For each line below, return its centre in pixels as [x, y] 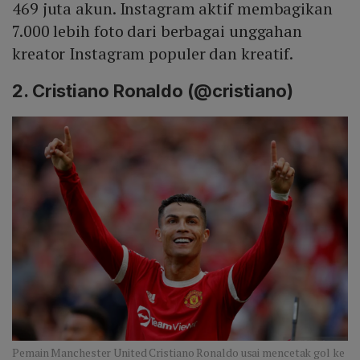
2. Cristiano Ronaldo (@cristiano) [153, 91]
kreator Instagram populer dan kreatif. [153, 54]
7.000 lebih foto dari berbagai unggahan [157, 31]
